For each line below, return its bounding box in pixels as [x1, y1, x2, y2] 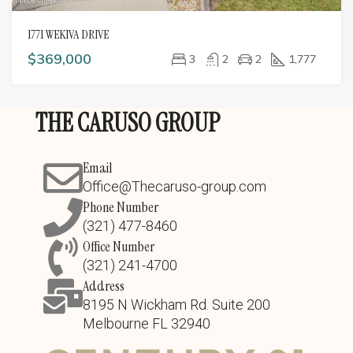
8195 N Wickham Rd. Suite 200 [82, 296, 270, 313]
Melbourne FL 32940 [82, 315, 210, 332]
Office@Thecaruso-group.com [82, 178, 266, 195]
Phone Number [82, 198, 158, 217]
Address [82, 277, 124, 295]
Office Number [82, 237, 154, 256]
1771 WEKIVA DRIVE [28, 26, 109, 43]
